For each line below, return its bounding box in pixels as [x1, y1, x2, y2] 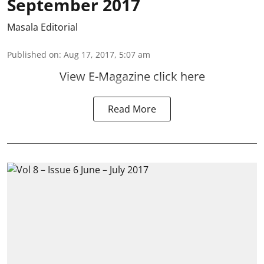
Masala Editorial [7, 21, 78, 34]
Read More [108, 103, 156, 116]
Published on [7, 49, 59, 61]
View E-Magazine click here [59, 68, 205, 85]
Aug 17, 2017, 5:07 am [64, 49, 150, 61]
